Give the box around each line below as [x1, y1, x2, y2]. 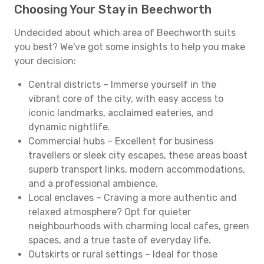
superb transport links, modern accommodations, [28, 164, 245, 175]
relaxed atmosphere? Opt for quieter [28, 206, 191, 217]
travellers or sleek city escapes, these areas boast [28, 150, 247, 161]
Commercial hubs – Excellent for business [28, 136, 213, 147]
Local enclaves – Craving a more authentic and [28, 192, 237, 203]
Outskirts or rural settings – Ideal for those [28, 249, 217, 260]
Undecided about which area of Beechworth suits [14, 27, 236, 38]
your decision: [14, 55, 76, 67]
